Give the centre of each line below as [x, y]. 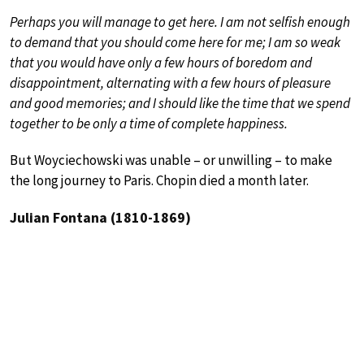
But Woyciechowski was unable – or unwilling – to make [171, 160]
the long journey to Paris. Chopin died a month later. [159, 181]
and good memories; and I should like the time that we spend [180, 104]
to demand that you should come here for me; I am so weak [175, 43]
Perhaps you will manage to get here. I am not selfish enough [180, 22]
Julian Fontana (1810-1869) [100, 218]
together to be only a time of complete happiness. [149, 124]
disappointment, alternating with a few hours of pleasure [170, 83]
